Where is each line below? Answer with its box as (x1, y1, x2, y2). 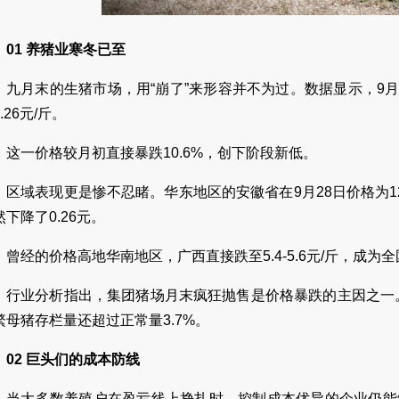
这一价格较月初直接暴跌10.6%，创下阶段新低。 (6, 145, 317, 160)
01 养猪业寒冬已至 (6, 42, 126, 57)
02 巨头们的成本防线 (6, 352, 140, 367)
